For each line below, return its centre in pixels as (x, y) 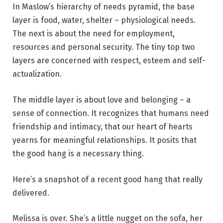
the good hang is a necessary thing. (78, 153)
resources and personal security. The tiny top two (104, 47)
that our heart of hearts (149, 126)
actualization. (37, 74)
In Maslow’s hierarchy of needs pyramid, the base (104, 7)
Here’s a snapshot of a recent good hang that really (108, 179)
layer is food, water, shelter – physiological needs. (104, 20)
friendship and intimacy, (57, 126)
